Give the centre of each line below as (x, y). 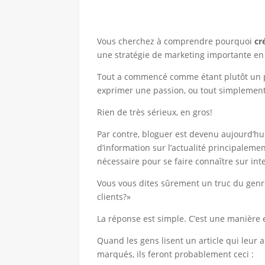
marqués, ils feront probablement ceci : (176, 254)
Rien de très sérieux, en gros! (155, 112)
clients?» (114, 196)
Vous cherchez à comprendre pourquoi (176, 41)
